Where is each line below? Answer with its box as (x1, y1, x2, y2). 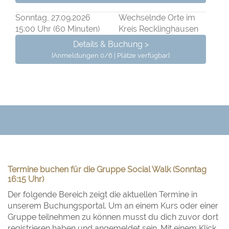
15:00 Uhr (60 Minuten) (15, 24, 100, 34)
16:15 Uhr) (8, 174, 44, 185)
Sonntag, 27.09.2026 (15, 13, 90, 23)
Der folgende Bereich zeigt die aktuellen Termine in (8, 190, 197, 200)
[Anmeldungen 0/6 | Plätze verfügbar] (52, 52, 170, 60)
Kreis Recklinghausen (118, 24, 198, 34)
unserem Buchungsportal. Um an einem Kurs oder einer (8, 201, 218, 211)
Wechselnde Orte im (118, 13, 195, 23)
